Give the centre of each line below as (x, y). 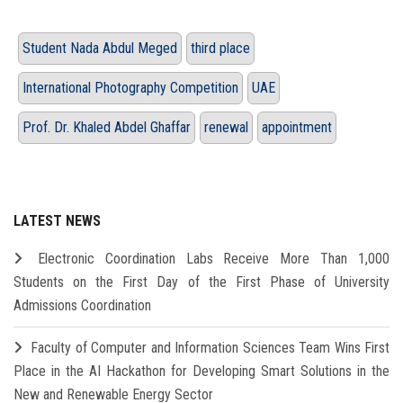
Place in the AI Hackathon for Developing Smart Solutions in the (201, 372)
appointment (297, 128)
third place (220, 49)
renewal (226, 128)
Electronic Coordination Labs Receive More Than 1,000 (214, 259)
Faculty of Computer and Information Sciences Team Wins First (210, 348)
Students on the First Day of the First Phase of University (201, 282)
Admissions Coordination (82, 306)
